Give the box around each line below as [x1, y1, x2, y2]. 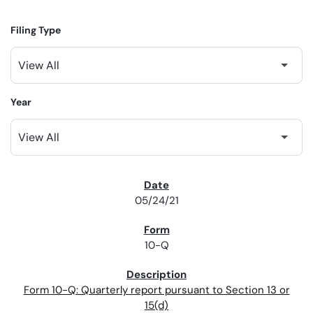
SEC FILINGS [22, 180, 80, 194]
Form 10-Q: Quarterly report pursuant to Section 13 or [23, 283, 290, 298]
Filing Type [10, 24, 61, 37]
